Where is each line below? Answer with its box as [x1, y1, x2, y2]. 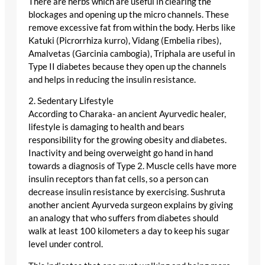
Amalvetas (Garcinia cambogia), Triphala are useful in [28, 48, 235, 59]
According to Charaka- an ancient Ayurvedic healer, [28, 109, 226, 119]
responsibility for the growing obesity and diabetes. [28, 135, 227, 146]
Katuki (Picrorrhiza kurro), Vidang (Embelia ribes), [28, 35, 221, 46]
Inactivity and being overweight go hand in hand [28, 148, 213, 159]
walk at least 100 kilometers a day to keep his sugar [28, 226, 230, 237]
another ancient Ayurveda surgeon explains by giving [28, 200, 233, 211]
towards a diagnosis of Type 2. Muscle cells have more [28, 161, 237, 172]
